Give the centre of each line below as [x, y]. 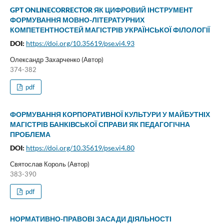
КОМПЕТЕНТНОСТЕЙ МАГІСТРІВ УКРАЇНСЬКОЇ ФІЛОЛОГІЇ [110, 30]
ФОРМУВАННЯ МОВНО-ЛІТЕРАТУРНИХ [77, 20]
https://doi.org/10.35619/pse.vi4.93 [80, 43]
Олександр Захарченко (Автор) [56, 59]
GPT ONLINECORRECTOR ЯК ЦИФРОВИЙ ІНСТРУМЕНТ [101, 10]
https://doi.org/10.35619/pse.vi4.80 [80, 147]
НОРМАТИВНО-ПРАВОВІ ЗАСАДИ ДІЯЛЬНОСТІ [90, 218]
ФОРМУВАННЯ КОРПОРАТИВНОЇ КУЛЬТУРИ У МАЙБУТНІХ [110, 114]
